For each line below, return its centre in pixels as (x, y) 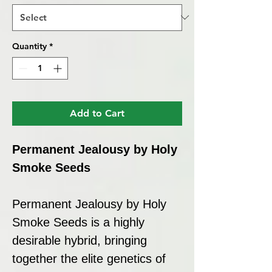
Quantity (29, 46)
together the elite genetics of (89, 258)
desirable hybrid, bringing (80, 240)
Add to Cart (97, 113)
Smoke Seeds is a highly (78, 222)
